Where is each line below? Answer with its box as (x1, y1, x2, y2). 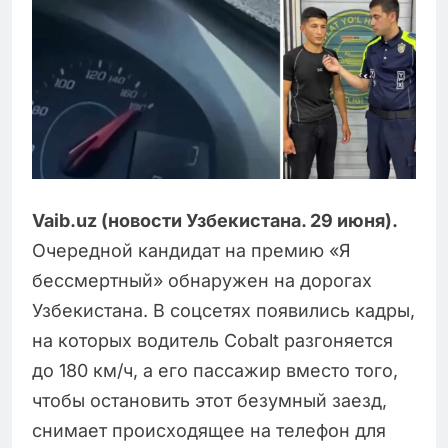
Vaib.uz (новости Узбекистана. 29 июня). (32, 209, 398, 231)
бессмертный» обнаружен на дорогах (32, 269, 372, 291)
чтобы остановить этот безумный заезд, (32, 389, 387, 411)
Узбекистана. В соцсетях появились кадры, (32, 299, 415, 321)
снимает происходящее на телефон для (32, 419, 386, 441)
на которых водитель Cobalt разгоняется (32, 329, 393, 351)
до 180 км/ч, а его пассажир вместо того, (32, 359, 398, 381)
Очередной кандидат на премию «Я (32, 239, 351, 261)
